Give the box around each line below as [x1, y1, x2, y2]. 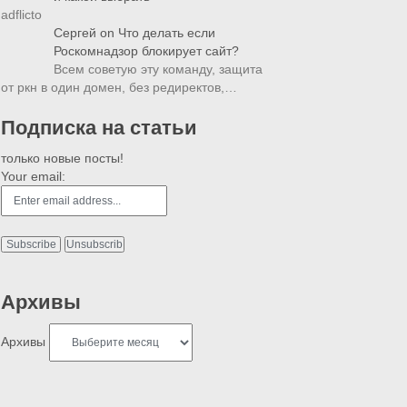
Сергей [54, 25, 96, 40]
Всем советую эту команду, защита [54, 62, 263, 76]
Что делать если [118, 25, 215, 40]
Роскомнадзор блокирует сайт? [54, 44, 239, 58]
